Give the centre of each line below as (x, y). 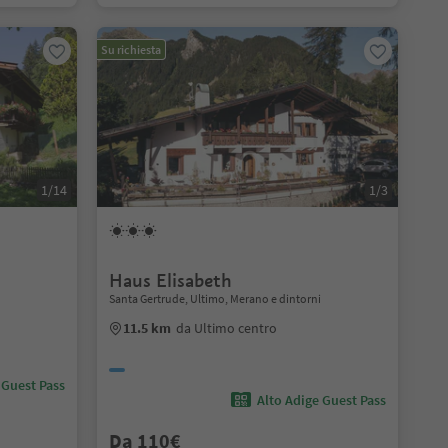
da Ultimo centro (226, 328)
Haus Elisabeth (170, 280)
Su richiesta (130, 49)
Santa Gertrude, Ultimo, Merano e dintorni (214, 298)
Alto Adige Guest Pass (321, 400)
